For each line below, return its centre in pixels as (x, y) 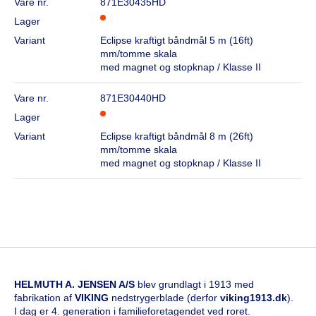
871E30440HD (133, 98)
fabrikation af (44, 297)
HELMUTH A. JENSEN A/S (74, 284)
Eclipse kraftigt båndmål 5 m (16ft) (177, 40)
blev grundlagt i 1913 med (194, 284)
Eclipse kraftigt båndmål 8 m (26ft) (177, 136)
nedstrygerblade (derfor (166, 297)
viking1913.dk (254, 297)
